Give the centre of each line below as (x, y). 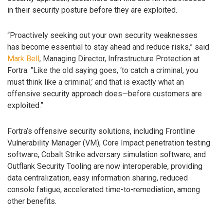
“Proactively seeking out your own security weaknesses (102, 36)
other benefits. (32, 201)
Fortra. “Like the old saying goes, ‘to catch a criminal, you (103, 71)
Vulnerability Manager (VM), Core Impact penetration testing (109, 143)
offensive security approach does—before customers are (105, 94)
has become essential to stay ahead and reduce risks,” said (108, 47)
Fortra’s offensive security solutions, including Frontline (101, 131)
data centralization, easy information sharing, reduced (98, 178)
